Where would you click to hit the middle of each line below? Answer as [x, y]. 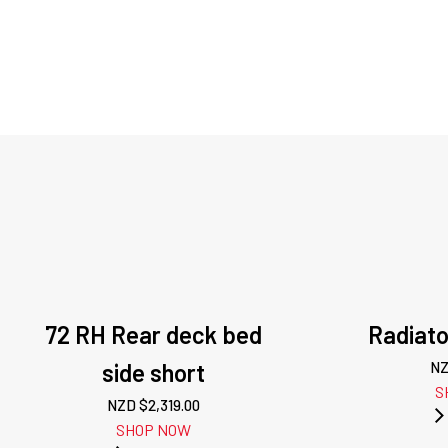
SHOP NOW [154, 429]
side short [154, 372]
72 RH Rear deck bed [154, 334]
